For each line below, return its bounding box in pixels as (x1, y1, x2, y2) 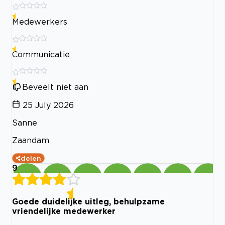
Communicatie (12, 49, 70, 59)
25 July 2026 (23, 100, 74, 109)
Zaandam (12, 135, 49, 145)
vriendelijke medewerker (12, 206, 116, 215)
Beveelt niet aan (22, 82, 88, 91)
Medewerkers (12, 17, 67, 26)
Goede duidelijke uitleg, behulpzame (12, 196, 165, 206)
